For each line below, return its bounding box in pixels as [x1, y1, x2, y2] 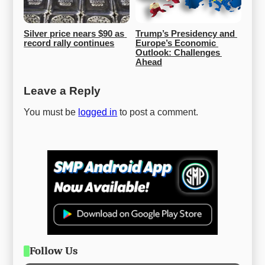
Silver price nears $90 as [24, 29, 125, 39]
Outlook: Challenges [135, 48, 220, 58]
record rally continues [24, 38, 115, 49]
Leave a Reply [24, 85, 101, 98]
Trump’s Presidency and [135, 29, 235, 39]
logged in [78, 107, 118, 118]
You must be [24, 107, 79, 118]
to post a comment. [117, 107, 199, 118]
